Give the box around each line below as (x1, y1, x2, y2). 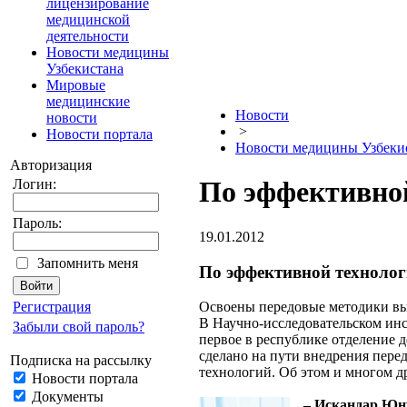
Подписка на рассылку (10, 352, 152, 368)
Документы (28, 389, 104, 404)
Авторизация (10, 157, 92, 173)
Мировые (46, 77, 105, 93)
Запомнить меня (37, 255, 138, 271)
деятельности (46, 28, 129, 44)
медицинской (46, 12, 130, 27)
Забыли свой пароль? (13, 319, 144, 334)
